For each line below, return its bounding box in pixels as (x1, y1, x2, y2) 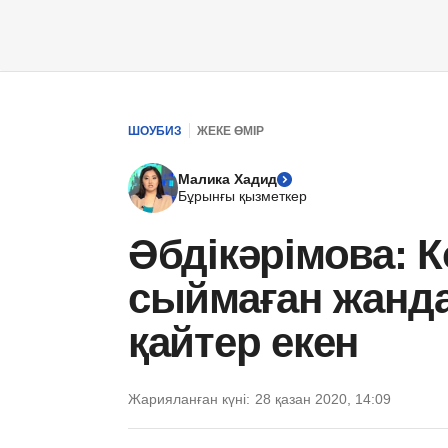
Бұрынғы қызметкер (178, 188, 307, 204)
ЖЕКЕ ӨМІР (197, 123, 264, 138)
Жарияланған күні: (128, 391, 250, 407)
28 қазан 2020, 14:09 (255, 391, 391, 407)
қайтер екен (128, 319, 359, 366)
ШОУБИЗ (128, 123, 182, 138)
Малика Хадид (178, 171, 278, 187)
